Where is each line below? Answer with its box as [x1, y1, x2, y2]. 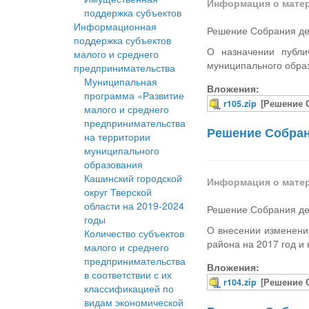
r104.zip [223, 276, 257, 289]
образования [84, 157, 143, 172]
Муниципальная [84, 74, 157, 89]
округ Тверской [84, 185, 152, 199]
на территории [84, 130, 150, 144]
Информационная [74, 19, 157, 34]
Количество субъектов [84, 226, 184, 241]
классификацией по [84, 281, 174, 296]
